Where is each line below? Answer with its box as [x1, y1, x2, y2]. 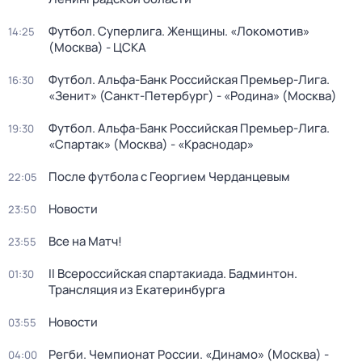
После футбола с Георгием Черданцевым [48, 168, 290, 185]
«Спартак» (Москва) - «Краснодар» [48, 136, 254, 153]
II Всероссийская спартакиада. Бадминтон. [48, 265, 297, 282]
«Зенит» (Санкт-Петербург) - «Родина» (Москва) [48, 87, 337, 104]
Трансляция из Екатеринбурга [48, 281, 225, 298]
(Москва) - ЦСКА [48, 39, 146, 56]
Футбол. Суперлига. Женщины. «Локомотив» [48, 23, 309, 40]
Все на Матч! [48, 233, 122, 250]
